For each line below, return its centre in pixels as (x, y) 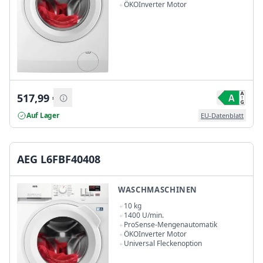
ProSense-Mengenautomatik (171, 224)
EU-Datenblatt (222, 116)
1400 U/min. (144, 215)
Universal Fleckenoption (163, 243)
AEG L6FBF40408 (59, 159)
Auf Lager (43, 115)
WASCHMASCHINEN (158, 189)
